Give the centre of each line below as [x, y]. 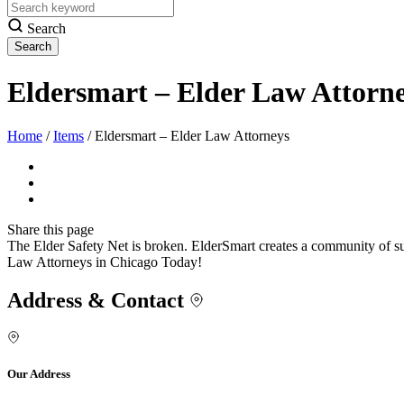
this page [69, 230]
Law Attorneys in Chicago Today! [105, 262]
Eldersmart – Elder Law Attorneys [192, 136]
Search [45, 29]
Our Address [39, 374]
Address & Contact [98, 301]
